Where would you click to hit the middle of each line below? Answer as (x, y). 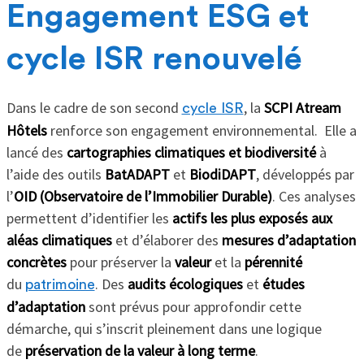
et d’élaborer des (167, 240)
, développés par (305, 175)
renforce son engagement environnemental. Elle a (201, 131)
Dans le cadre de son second (94, 108)
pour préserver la (120, 262)
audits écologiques (185, 284)
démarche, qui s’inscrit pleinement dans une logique (164, 329)
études (283, 284)
